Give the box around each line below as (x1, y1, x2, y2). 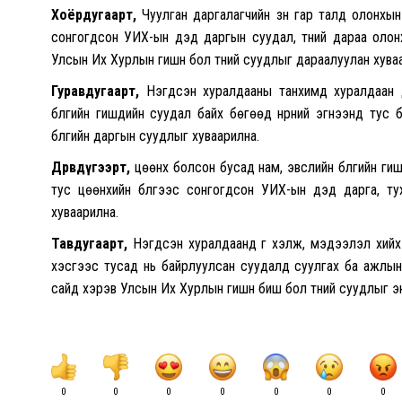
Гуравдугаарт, (51, 82, 139, 100)
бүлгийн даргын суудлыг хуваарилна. (51, 127, 259, 144)
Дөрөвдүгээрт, (51, 158, 130, 176)
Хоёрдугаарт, (51, 5, 136, 23)
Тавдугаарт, (51, 234, 127, 252)
